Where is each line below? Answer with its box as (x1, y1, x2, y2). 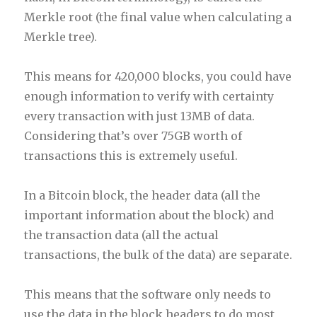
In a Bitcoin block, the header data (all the (24, 188, 261, 202)
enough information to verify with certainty (24, 88, 275, 103)
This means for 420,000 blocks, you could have (24, 69, 292, 83)
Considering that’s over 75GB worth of (24, 128, 243, 143)
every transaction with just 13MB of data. (24, 108, 255, 123)
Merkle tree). (24, 29, 98, 44)
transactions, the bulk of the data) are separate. (24, 247, 293, 262)
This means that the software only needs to (24, 287, 272, 301)
